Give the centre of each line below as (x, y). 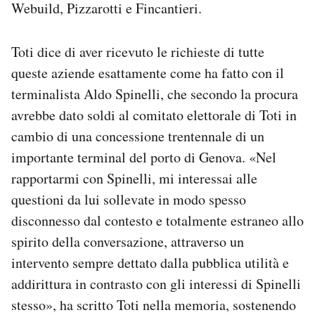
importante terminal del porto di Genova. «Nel (144, 157)
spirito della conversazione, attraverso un (128, 242)
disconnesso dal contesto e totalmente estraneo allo (157, 221)
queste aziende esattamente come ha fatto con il (148, 73)
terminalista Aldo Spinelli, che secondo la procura (155, 94)
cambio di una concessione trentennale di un (138, 136)
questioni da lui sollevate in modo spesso (129, 200)
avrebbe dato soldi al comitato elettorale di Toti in (154, 115)
